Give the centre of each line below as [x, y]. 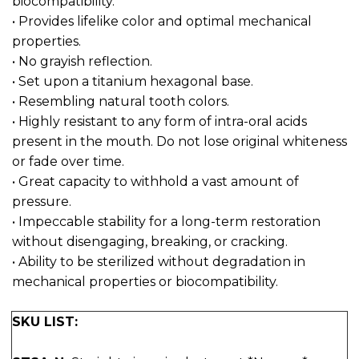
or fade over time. [68, 161]
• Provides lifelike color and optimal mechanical [162, 21]
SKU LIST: [45, 322]
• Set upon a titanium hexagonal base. [133, 81]
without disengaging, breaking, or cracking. [150, 241]
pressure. [42, 201]
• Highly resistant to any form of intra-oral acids [159, 121]
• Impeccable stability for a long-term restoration [166, 221]
